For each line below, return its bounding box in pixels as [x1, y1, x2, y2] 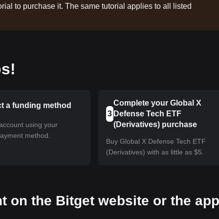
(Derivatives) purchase [113, 120, 197, 129]
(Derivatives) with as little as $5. [106, 148, 204, 156]
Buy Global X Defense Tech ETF [106, 137, 206, 145]
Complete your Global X [113, 99, 201, 107]
